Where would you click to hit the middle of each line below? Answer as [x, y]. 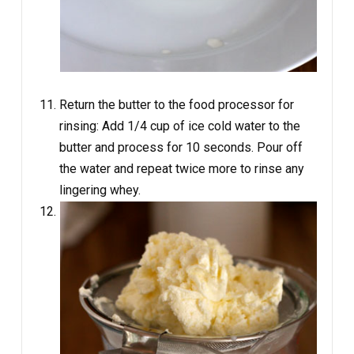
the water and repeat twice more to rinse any [182, 168]
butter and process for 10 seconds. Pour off [181, 147]
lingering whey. [100, 190]
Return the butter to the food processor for [177, 104]
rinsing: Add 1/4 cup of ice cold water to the [180, 126]
